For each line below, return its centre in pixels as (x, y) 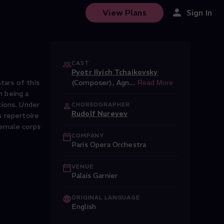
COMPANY (88, 135)
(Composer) (92, 82)
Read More (155, 82)
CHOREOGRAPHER (101, 104)
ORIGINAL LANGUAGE (106, 197)
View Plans (124, 12)
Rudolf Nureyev (100, 113)
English (84, 206)
